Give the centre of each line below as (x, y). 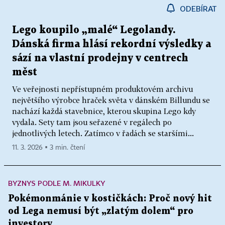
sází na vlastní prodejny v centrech (100, 58)
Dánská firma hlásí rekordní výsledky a (111, 44)
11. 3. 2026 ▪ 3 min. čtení (48, 147)
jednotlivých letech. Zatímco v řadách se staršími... (103, 133)
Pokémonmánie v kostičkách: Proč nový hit (110, 198)
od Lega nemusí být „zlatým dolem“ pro (101, 211)
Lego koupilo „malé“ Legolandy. (94, 30)
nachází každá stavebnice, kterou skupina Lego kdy (104, 111)
